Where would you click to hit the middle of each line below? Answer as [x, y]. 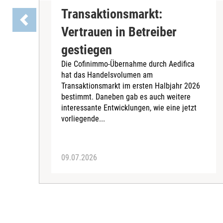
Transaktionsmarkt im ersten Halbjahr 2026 [131, 86]
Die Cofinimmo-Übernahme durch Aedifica [128, 64]
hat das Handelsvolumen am [107, 75]
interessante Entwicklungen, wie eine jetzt [129, 108]
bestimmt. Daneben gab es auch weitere [126, 97]
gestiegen [87, 50]
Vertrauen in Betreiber [119, 32]
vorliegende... [83, 119]
